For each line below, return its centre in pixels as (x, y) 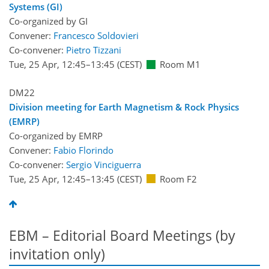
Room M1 (180, 65)
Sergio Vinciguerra (104, 164)
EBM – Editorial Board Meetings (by (122, 236)
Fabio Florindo (83, 150)
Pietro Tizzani (94, 50)
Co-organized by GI (48, 21)
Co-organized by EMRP (56, 135)
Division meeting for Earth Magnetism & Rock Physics (124, 107)
